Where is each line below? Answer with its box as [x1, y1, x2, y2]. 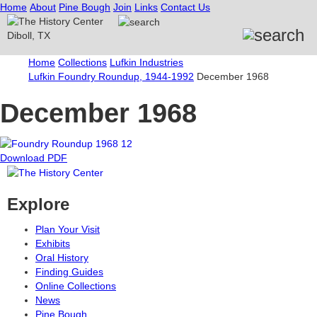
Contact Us [161, 1, 210, 13]
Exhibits [35, 238, 70, 250]
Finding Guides [35, 266, 103, 278]
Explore [7, 195, 69, 214]
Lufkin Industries [110, 56, 183, 68]
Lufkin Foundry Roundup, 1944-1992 [28, 70, 194, 82]
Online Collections [35, 280, 116, 292]
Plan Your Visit [35, 224, 100, 236]
